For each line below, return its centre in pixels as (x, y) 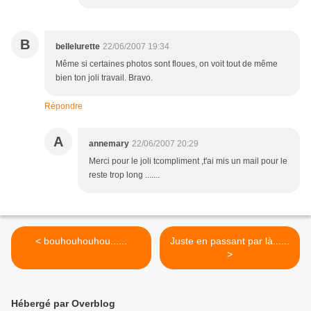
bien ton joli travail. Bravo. (104, 78)
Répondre (64, 107)
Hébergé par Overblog (63, 304)
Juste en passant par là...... (230, 241)
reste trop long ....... (124, 175)
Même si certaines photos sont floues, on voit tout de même (167, 64)
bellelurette (78, 47)
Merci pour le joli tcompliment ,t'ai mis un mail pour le (188, 161)
